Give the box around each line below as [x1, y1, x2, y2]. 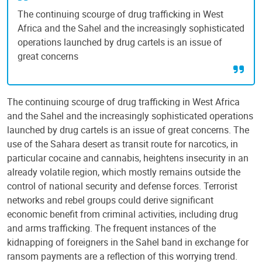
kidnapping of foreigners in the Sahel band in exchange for [7, 236, 249, 249]
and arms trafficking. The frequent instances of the [7, 222, 216, 235]
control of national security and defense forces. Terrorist [7, 180, 237, 192]
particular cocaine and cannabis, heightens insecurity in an [7, 151, 249, 164]
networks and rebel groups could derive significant [7, 194, 213, 206]
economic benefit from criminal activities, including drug [7, 208, 238, 220]
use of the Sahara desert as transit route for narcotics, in [7, 137, 238, 150]
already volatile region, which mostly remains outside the [7, 166, 240, 178]
